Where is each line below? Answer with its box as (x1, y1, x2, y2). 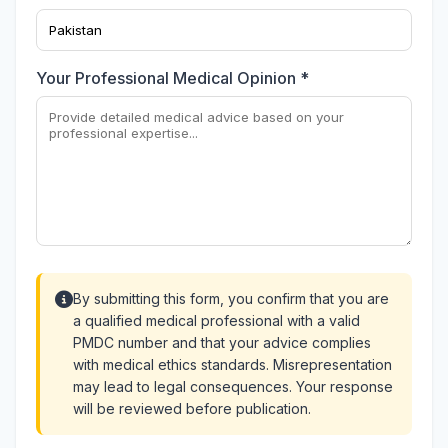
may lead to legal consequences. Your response (73, 378, 393, 395)
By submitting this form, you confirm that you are (73, 290, 389, 307)
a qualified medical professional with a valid (73, 312, 360, 329)
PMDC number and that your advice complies (73, 334, 371, 351)
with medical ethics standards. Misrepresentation (73, 356, 392, 373)
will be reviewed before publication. (73, 400, 311, 417)
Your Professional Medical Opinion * (36, 68, 309, 88)
